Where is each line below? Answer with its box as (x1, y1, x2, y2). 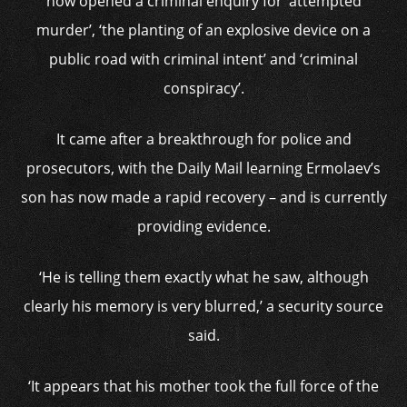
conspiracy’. (163, 78, 244, 98)
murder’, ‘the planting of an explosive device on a (36, 20, 371, 40)
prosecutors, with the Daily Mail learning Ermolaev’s (26, 158, 381, 178)
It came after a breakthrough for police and (55, 129, 352, 149)
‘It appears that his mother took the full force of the (28, 376, 379, 396)
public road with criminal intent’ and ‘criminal (49, 49, 358, 69)
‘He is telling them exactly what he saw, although (38, 267, 369, 287)
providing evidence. (136, 216, 271, 236)
